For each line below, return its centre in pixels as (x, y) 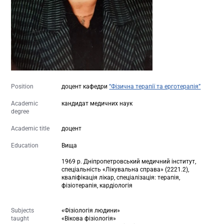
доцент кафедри (85, 87)
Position (22, 87)
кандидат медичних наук (97, 104)
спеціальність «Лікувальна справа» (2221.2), (125, 170)
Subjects (23, 211)
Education (25, 146)
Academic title (30, 129)
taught (20, 219)
